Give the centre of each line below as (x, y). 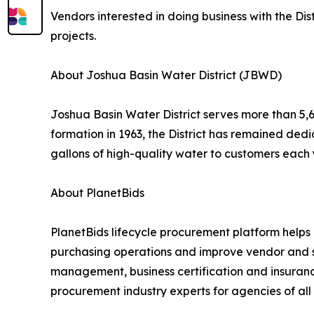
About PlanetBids (97, 193)
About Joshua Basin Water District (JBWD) (166, 75)
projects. (73, 36)
